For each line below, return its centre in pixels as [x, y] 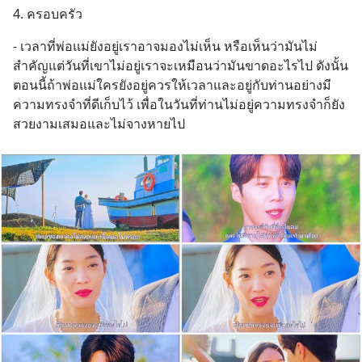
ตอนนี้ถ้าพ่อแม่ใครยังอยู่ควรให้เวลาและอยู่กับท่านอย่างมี [172, 85]
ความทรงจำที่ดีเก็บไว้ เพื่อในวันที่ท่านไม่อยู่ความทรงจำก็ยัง [179, 104]
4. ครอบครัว [48, 14]
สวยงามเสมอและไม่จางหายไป [99, 124]
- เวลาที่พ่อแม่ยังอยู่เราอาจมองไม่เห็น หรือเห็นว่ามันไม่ [165, 46]
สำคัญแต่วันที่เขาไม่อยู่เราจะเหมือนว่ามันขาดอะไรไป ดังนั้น [181, 65]
